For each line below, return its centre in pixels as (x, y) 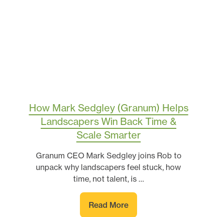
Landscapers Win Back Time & (108, 121)
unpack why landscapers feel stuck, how (108, 167)
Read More (108, 205)
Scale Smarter (108, 135)
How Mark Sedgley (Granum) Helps (108, 108)
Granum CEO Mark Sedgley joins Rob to (108, 155)
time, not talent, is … (108, 178)
